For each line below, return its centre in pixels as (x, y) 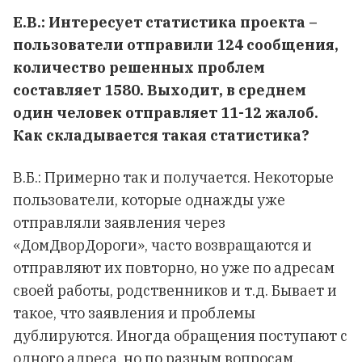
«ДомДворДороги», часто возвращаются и (162, 245)
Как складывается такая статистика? (161, 135)
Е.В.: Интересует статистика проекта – (165, 22)
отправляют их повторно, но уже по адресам (174, 268)
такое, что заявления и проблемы (134, 313)
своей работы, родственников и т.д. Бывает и (175, 290)
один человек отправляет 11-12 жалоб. (166, 113)
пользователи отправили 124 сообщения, (176, 45)
